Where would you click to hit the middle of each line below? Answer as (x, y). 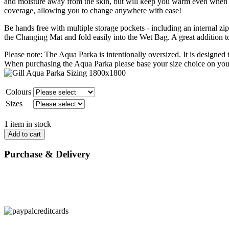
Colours (18, 91)
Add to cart (25, 134)
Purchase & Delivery (47, 154)
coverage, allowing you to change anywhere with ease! (93, 10)
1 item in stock (28, 124)
